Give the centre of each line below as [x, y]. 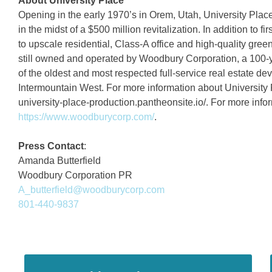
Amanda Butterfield [59, 161]
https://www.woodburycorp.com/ [86, 117]
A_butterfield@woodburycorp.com [91, 190]
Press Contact [51, 146]
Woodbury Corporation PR [75, 175]
